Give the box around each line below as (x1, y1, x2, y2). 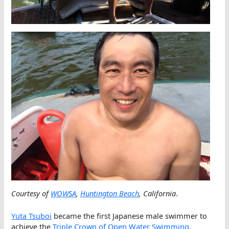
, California (139, 188, 176, 198)
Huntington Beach (80, 188, 140, 198)
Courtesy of (11, 188, 51, 198)
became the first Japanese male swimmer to (52, 210, 208, 221)
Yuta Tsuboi (11, 210, 52, 221)
